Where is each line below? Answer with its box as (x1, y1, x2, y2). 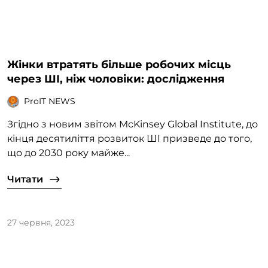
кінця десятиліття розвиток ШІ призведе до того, (7, 132, 252, 144)
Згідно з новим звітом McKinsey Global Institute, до (7, 118, 258, 130)
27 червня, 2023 (7, 217, 75, 228)
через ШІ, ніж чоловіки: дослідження (7, 72, 224, 86)
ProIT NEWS (24, 96, 75, 107)
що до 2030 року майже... (7, 147, 130, 159)
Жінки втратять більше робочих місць (7, 57, 231, 71)
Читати (7, 173, 43, 185)
